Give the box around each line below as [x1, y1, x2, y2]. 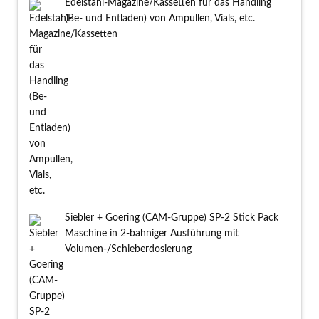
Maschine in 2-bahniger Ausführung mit [65, 229, 239, 239]
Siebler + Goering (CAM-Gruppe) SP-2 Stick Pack [65, 213, 278, 224]
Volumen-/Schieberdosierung [65, 244, 192, 255]
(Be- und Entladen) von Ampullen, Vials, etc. [65, 14, 255, 24]
